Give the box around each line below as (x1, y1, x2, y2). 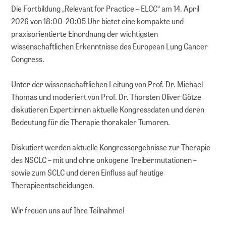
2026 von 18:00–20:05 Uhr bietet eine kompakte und (11, 16, 184, 27)
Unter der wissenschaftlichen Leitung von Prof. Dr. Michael (11, 79, 203, 90)
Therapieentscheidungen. (11, 180, 95, 191)
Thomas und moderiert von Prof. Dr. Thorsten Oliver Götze (11, 91, 202, 102)
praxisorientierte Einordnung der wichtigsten (11, 28, 158, 39)
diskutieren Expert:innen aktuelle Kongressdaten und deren (11, 104, 205, 115)
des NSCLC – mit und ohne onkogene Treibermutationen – (11, 154, 197, 165)
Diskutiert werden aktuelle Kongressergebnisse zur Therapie (11, 142, 211, 153)
